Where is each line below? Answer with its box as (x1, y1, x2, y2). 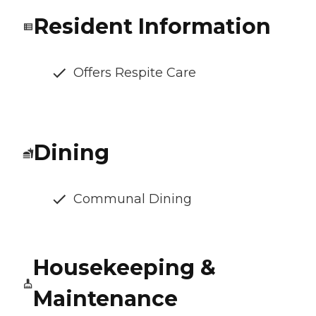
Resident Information (34, 13, 271, 40)
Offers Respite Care (73, 65, 196, 81)
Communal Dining (73, 191, 192, 207)
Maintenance (32, 286, 178, 312)
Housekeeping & (32, 255, 216, 281)
